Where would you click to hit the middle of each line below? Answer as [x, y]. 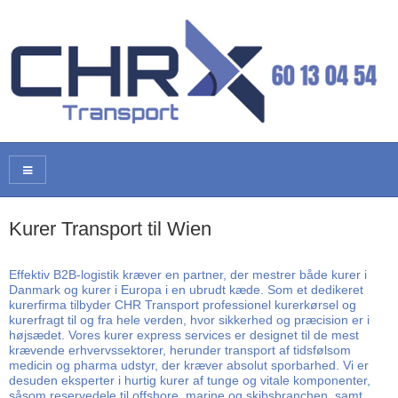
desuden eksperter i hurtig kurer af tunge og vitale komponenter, [190, 380]
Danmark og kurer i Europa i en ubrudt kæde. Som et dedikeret [186, 289]
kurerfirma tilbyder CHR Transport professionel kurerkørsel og [183, 304]
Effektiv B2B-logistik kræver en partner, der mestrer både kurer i [188, 274]
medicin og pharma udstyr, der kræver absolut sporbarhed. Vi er [189, 365]
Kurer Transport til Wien [110, 229]
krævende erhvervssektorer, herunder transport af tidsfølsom [180, 350]
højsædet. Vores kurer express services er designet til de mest [184, 334]
